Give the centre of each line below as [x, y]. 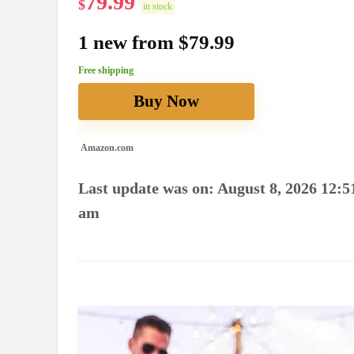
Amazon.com [106, 148]
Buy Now [166, 102]
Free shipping [105, 71]
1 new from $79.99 [156, 43]
